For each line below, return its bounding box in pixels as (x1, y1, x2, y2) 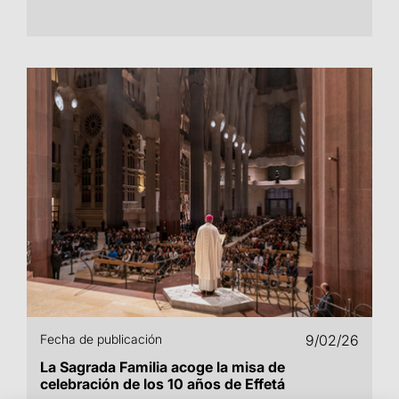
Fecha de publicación (40, 331, 162, 346)
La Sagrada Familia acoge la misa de (40, 358, 285, 376)
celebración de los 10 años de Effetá (40, 375, 285, 393)
